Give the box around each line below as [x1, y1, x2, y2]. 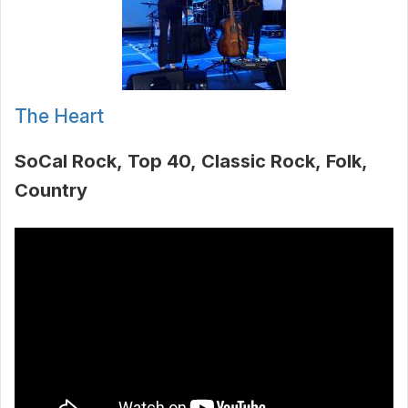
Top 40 [127, 150, 190, 173]
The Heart [15, 105, 104, 128]
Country [15, 179, 87, 202]
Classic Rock [201, 150, 315, 173]
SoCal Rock [15, 150, 117, 173]
